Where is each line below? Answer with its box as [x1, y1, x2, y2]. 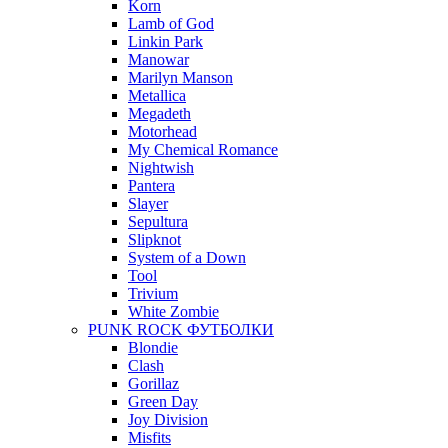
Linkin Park [128, 33, 203, 51]
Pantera [128, 177, 175, 195]
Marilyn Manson [128, 69, 233, 87]
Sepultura [128, 213, 188, 231]
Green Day [128, 393, 198, 411]
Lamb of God [128, 15, 214, 33]
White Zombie [128, 303, 219, 321]
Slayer [128, 195, 168, 213]
